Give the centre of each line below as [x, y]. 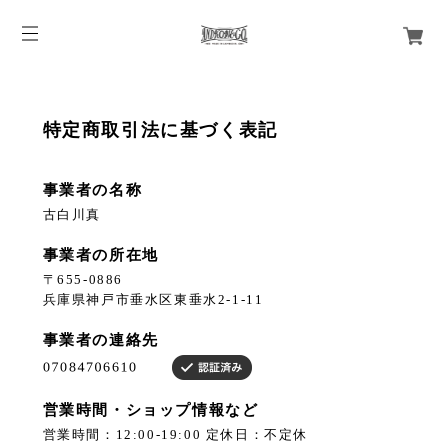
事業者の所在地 [100, 255]
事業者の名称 [92, 190]
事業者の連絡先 [100, 340]
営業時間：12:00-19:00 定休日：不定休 [175, 435]
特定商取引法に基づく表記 [160, 130]
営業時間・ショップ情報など [150, 410]
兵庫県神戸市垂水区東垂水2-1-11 [153, 300]
